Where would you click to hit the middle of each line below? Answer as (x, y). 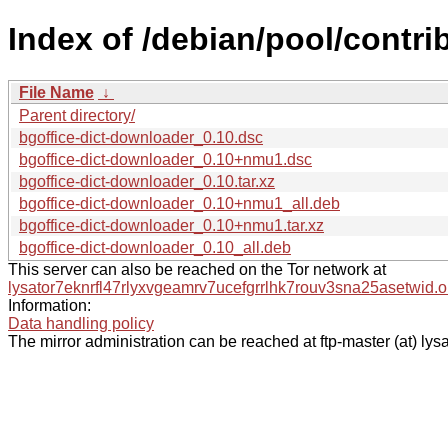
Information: (49, 305)
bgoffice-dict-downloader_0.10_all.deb (155, 247)
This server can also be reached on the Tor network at (197, 269)
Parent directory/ (77, 115)
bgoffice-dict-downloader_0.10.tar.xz (147, 181)
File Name (56, 92)
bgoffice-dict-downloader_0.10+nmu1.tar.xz (171, 225)
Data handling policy (81, 323)
